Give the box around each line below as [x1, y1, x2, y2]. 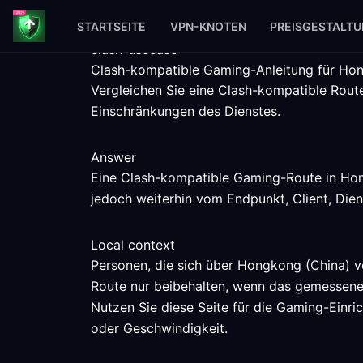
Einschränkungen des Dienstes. [91, 103, 280, 119]
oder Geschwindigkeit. [91, 320, 228, 336]
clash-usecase [91, 41, 177, 58]
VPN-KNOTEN [169, 19, 246, 33]
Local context [91, 237, 175, 253]
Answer [91, 149, 136, 165]
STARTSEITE [77, 19, 147, 33]
